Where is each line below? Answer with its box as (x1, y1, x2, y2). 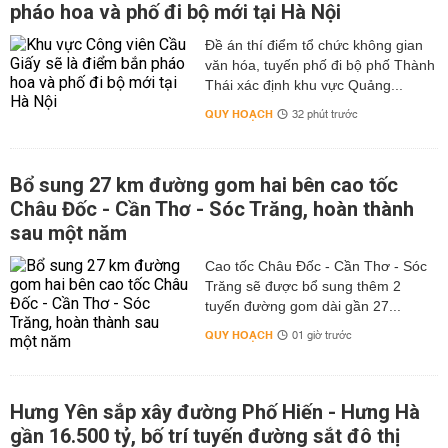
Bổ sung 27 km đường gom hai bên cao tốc (10, 173, 398, 198)
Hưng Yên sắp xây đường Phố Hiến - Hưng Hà (10, 400, 420, 425)
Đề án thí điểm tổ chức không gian (204, 37, 423, 54)
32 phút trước (291, 105, 358, 126)
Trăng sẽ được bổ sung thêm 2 (204, 278, 401, 295)
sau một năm (10, 221, 127, 246)
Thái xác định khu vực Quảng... (204, 77, 403, 94)
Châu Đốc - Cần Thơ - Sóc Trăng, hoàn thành (10, 197, 414, 222)
